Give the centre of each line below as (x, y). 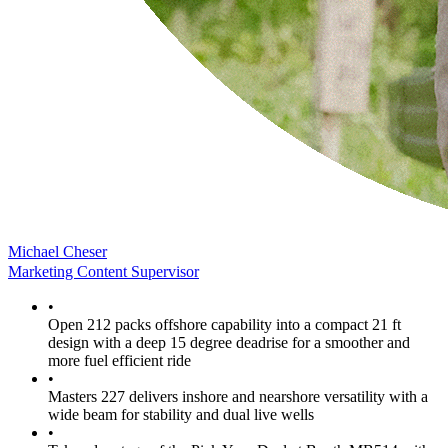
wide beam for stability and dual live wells (181, 415)
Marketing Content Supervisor (103, 272)
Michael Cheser (57, 252)
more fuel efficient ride (119, 361)
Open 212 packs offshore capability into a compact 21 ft (224, 325)
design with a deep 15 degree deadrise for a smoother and (229, 343)
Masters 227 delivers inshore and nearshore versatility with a (238, 397)
